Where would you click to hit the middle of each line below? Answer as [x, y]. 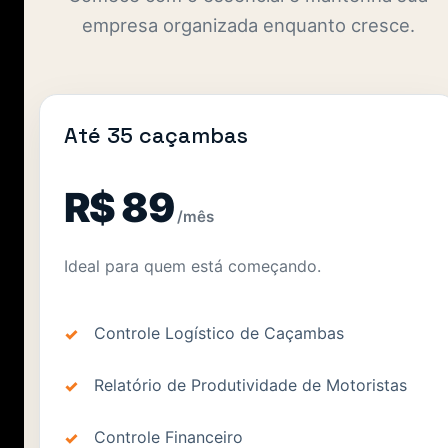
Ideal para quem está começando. [192, 265]
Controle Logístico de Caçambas [219, 332]
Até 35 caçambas [156, 135]
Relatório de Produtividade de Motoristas [250, 384]
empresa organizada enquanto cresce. [248, 24]
